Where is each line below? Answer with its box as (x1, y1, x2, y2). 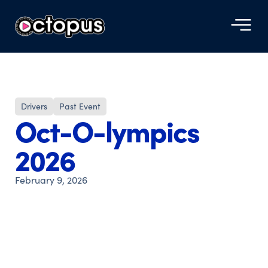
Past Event (59, 100, 100, 112)
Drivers (21, 100, 47, 112)
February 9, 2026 (15, 173, 87, 186)
